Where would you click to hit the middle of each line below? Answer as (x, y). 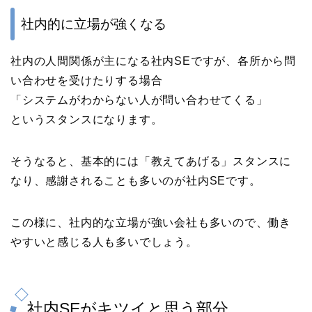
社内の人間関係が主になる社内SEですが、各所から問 (153, 61)
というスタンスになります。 (87, 119)
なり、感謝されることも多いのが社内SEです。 (136, 180)
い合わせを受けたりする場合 (87, 80)
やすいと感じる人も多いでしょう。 (104, 242)
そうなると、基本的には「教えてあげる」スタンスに (151, 161)
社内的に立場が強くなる (94, 24)
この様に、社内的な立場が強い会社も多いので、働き (151, 222)
